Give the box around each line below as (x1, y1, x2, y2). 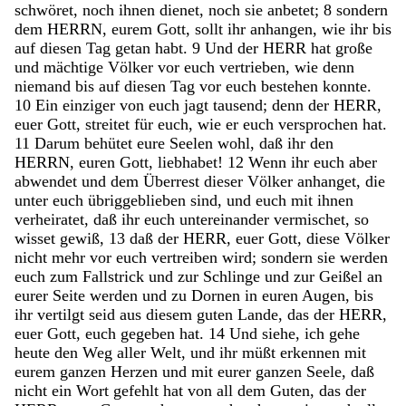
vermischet (274, 209, 345, 228)
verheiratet (14, 209, 84, 228)
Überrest (143, 171, 204, 190)
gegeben (121, 324, 179, 343)
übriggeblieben (88, 190, 190, 209)
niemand (14, 76, 75, 95)
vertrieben (219, 57, 285, 76)
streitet (85, 114, 134, 133)
